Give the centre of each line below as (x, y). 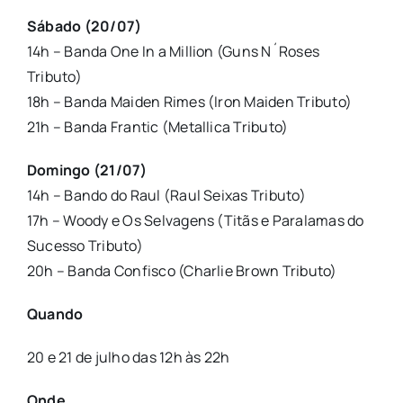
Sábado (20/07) (84, 27)
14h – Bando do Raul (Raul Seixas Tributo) (166, 196)
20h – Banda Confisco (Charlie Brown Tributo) (182, 271)
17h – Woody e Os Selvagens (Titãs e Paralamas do (195, 221)
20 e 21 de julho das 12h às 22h (128, 358)
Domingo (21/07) (87, 170)
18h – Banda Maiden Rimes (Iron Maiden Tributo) (189, 102)
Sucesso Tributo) (85, 246)
